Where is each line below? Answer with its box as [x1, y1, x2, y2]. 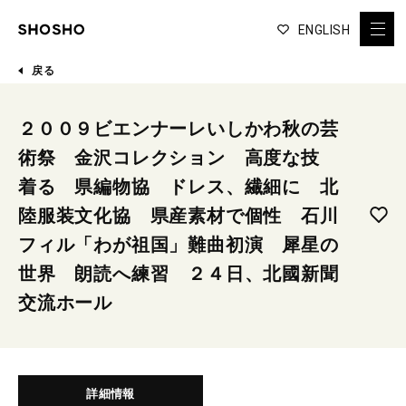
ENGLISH [298, 22, 350, 37]
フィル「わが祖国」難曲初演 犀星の [18, 235, 339, 255]
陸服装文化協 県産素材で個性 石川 [18, 206, 339, 226]
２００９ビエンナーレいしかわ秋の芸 [18, 119, 339, 139]
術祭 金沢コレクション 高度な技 [18, 148, 339, 168]
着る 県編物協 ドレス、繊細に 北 [18, 177, 339, 197]
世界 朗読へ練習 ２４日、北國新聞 [18, 264, 339, 284]
